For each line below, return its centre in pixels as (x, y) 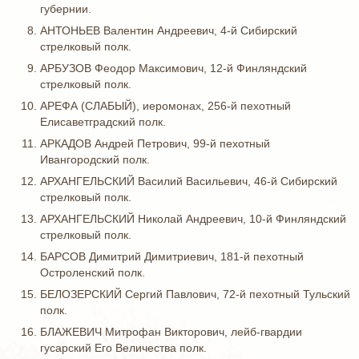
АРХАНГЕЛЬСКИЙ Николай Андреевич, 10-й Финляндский (193, 219)
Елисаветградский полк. (103, 122)
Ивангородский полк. (95, 159)
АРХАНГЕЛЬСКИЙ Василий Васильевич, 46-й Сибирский (189, 181)
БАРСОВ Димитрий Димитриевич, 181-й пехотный (172, 256)
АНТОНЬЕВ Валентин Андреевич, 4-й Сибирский (169, 30)
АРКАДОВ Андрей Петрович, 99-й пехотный (155, 143)
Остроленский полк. (93, 272)
